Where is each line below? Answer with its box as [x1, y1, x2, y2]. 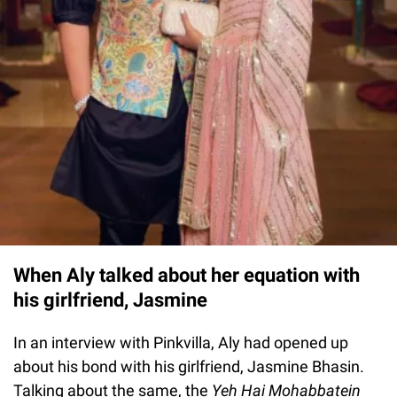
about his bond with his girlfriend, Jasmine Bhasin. [13, 356, 364, 376]
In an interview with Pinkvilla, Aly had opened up [13, 332, 348, 352]
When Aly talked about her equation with [13, 263, 360, 286]
